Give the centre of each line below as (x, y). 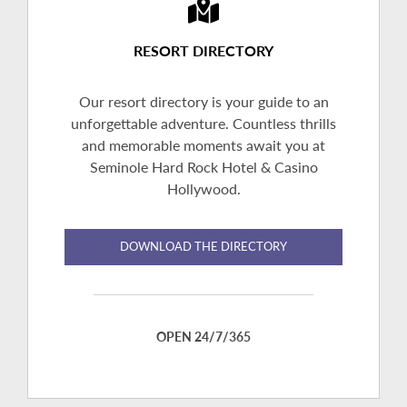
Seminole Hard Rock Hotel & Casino (203, 167)
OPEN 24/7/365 (203, 337)
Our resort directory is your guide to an (203, 102)
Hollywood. (203, 189)
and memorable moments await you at (203, 145)
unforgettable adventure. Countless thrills (203, 124)
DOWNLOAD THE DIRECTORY (203, 246)
